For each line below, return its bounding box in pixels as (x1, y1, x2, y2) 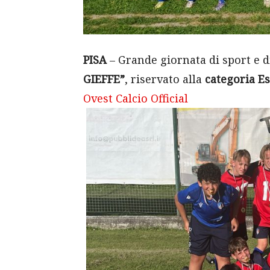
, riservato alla (125, 72, 205, 86)
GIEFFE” (83, 72, 125, 86)
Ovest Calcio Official (83, 91, 188, 105)
